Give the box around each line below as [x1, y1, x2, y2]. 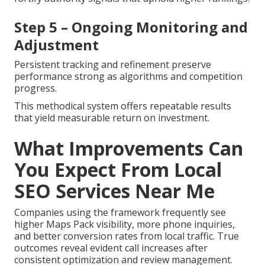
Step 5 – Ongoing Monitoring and [14, 17, 248, 37]
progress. [14, 82, 57, 95]
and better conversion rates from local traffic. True [14, 230, 239, 243]
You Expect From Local [14, 157, 222, 183]
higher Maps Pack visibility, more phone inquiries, [14, 218, 235, 231]
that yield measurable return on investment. [14, 111, 209, 125]
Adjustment [14, 35, 99, 55]
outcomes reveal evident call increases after [14, 241, 208, 255]
